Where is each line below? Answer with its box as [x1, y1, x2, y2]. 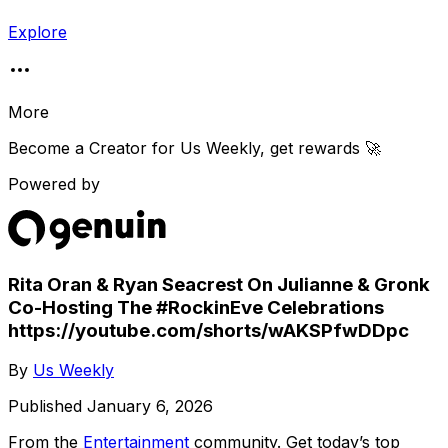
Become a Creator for [8, 138, 180, 158]
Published [8, 396, 87, 417]
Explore [8, 22, 67, 42]
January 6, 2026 [87, 396, 213, 417]
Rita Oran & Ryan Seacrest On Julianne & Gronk [8, 272, 430, 296]
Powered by [8, 174, 100, 194]
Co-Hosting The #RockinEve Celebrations [8, 295, 384, 319]
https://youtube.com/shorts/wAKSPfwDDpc [8, 318, 409, 342]
